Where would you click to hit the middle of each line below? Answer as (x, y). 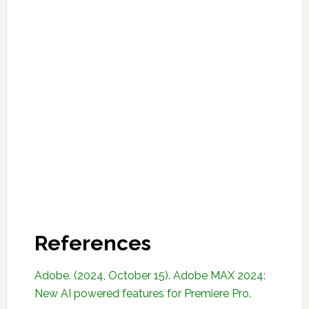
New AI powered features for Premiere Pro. (142, 293)
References (92, 243)
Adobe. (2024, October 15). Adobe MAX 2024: (150, 276)
